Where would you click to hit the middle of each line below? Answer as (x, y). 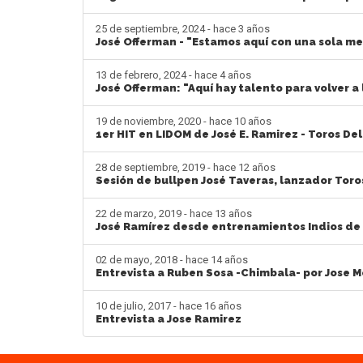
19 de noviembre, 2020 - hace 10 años (184, 121)
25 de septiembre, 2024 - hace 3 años (183, 28)
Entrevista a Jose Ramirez (169, 318)
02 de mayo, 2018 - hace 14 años (172, 259)
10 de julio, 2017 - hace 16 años (169, 305)
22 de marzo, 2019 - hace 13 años (174, 213)
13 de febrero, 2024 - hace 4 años (173, 75)
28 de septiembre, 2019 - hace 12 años (186, 167)
